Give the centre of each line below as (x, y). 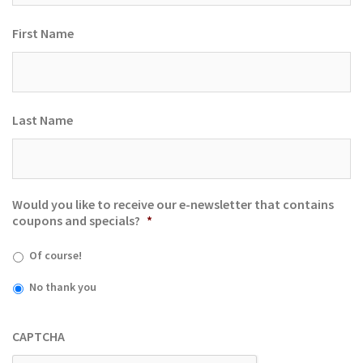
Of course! (56, 255)
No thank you (63, 287)
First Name (43, 33)
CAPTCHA (38, 336)
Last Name (43, 120)
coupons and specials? (76, 220)
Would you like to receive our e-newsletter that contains (173, 204)
